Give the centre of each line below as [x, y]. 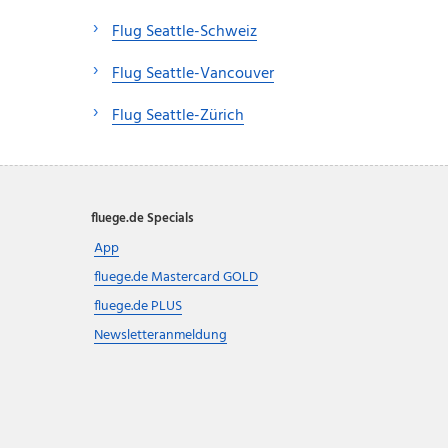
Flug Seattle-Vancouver [193, 73]
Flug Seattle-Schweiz [184, 31]
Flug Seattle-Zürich [178, 115]
